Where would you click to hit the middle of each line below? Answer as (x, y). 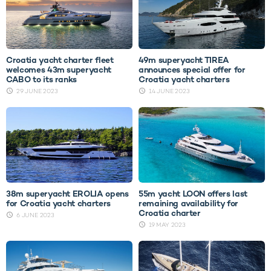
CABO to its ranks (42, 80)
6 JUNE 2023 (35, 215)
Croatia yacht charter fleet (60, 60)
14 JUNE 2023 (169, 91)
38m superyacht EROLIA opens (67, 193)
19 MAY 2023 (167, 224)
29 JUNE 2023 (37, 91)
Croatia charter (170, 213)
